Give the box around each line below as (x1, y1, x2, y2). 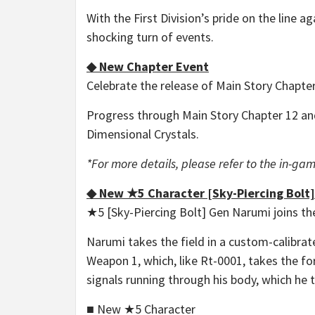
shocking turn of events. (86, 29, 214, 46)
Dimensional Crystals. (86, 126, 199, 143)
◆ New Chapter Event (86, 58, 209, 75)
